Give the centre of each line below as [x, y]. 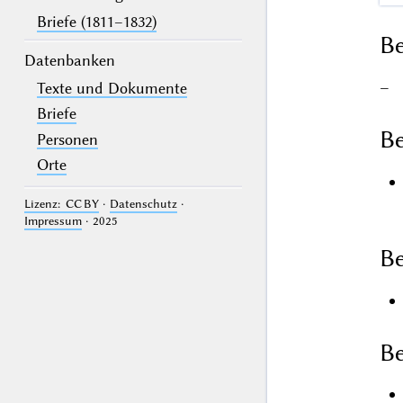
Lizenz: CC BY [61, 204]
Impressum [53, 221]
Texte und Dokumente [112, 88]
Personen [68, 139]
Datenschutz [143, 204]
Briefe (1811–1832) [97, 22]
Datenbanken [69, 60]
